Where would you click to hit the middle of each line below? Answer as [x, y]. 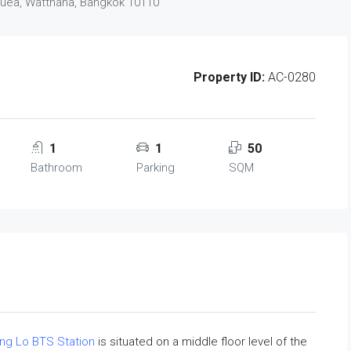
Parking [156, 168]
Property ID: [229, 77]
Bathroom [56, 168]
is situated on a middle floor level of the [201, 342]
